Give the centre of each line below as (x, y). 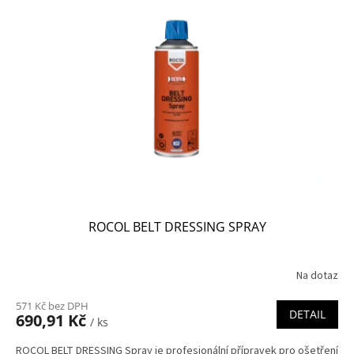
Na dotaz (317, 276)
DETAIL (307, 314)
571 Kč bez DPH (52, 305)
